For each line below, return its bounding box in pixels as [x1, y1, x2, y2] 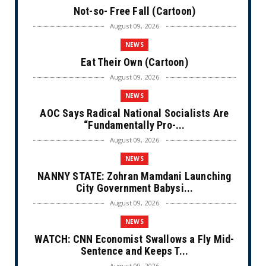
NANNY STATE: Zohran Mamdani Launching [37, 169, 232, 182]
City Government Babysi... [75, 181, 194, 194]
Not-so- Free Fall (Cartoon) [73, 4, 196, 17]
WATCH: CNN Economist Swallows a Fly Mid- [34, 232, 235, 245]
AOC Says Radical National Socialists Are [40, 106, 229, 119]
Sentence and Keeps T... [80, 244, 189, 257]
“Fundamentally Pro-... [84, 118, 185, 131]
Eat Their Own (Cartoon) [81, 55, 188, 68]
